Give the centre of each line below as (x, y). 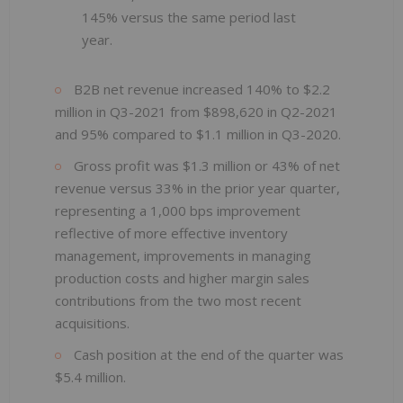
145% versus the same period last (189, 17)
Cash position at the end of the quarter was (207, 354)
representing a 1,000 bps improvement (178, 210)
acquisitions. (92, 322)
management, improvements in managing (183, 255)
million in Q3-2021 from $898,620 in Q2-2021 (196, 111)
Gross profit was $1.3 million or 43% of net (205, 165)
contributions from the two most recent (178, 300)
